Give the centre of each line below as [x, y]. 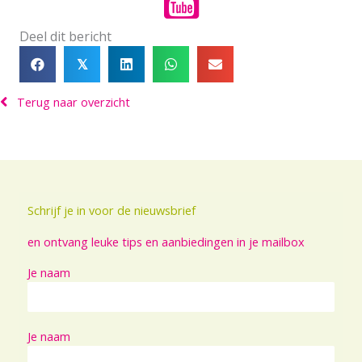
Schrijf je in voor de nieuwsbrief [112, 210]
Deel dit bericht [65, 36]
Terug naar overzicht [74, 102]
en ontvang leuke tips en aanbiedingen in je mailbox [166, 241]
